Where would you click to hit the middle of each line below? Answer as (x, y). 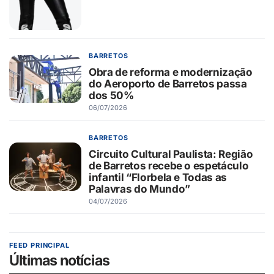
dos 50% (111, 95)
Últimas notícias (60, 261)
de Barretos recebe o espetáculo (169, 166)
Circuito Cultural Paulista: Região (171, 154)
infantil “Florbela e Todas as (158, 177)
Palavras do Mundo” (139, 189)
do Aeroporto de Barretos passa (168, 84)
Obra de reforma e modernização (171, 72)
